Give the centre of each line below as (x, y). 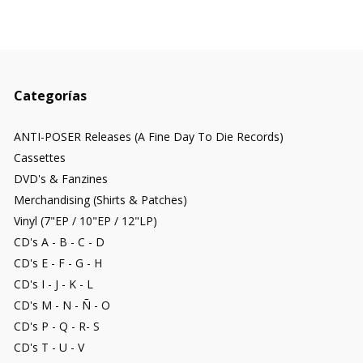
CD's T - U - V (49, 348)
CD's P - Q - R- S (57, 327)
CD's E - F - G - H (58, 263)
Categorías (50, 96)
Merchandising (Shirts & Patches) (100, 200)
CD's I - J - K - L (53, 284)
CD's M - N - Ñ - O (62, 305)
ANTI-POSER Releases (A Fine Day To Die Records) (149, 137)
